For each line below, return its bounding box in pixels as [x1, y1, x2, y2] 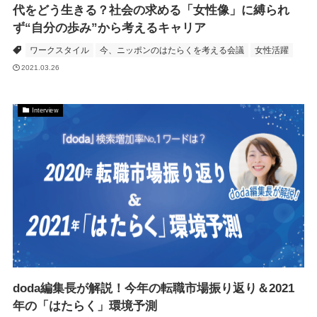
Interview [32, 106, 59, 114]
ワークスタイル [29, 45, 89, 55]
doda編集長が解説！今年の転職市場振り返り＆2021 [12, 281, 294, 295]
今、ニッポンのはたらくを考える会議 [99, 45, 244, 55]
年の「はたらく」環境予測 [12, 299, 157, 313]
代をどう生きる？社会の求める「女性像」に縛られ [12, 3, 289, 17]
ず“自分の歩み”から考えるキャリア [12, 21, 206, 35]
